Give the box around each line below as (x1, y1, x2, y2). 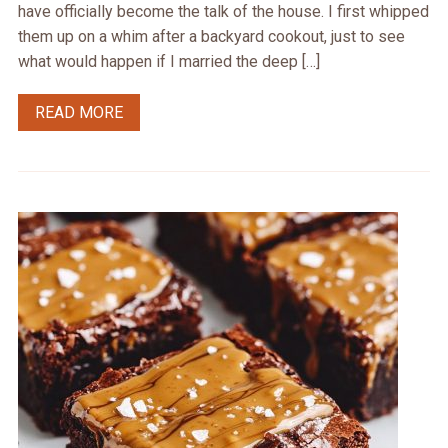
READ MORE (34, 103, 123, 123)
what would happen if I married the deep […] (17, 52, 320, 72)
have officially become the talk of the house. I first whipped (17, 2, 429, 22)
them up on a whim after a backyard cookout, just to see (17, 27, 405, 47)
